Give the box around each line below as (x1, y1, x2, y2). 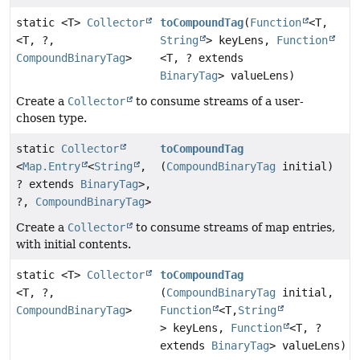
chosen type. (16, 111, 87, 125)
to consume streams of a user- (133, 94, 304, 108)
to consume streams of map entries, (133, 220, 335, 234)
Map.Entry (22, 159, 80, 173)
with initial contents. (16, 237, 131, 251)
